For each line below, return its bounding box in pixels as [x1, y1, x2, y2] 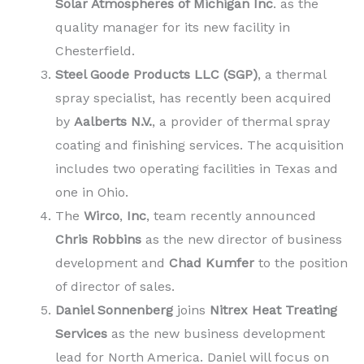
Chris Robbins [55, 232, 145, 248]
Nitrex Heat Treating [210, 302, 337, 318]
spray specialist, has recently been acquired [55, 90, 331, 106]
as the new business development [111, 326, 325, 342]
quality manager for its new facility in [55, 19, 290, 36]
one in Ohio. [55, 184, 128, 201]
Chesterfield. [55, 43, 135, 59]
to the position [254, 255, 348, 271]
